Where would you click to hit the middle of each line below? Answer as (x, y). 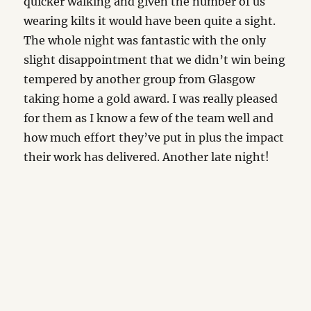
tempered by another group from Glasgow (140, 79)
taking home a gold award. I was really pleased (151, 99)
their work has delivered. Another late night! (147, 157)
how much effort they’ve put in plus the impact (154, 137)
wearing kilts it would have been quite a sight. (150, 21)
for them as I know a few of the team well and (149, 118)
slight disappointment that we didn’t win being (155, 60)
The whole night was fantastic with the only (145, 40)
